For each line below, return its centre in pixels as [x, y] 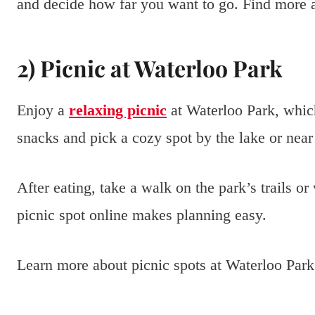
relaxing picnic [118, 110]
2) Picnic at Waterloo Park [150, 68]
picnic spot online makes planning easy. [142, 215]
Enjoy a [43, 110]
